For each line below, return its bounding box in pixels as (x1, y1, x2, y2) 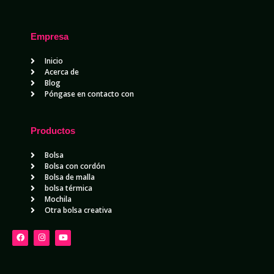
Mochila (44, 194, 72, 205)
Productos (31, 125, 75, 136)
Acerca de (44, 67, 79, 78)
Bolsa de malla (44, 172, 95, 183)
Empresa (31, 31, 68, 42)
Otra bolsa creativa (44, 205, 112, 216)
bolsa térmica (44, 183, 92, 194)
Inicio (44, 56, 63, 67)
